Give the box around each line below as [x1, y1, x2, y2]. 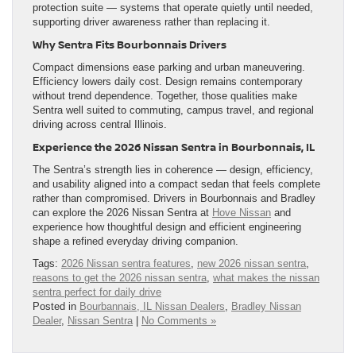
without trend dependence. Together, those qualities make [33, 89, 297, 102]
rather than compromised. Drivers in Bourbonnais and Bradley [33, 192, 315, 204]
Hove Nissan [212, 206, 271, 219]
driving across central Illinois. [33, 118, 167, 130]
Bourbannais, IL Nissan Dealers [79, 300, 225, 312]
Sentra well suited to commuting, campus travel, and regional [33, 103, 314, 116]
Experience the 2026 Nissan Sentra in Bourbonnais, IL [33, 139, 315, 154]
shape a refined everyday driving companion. [33, 234, 238, 247]
